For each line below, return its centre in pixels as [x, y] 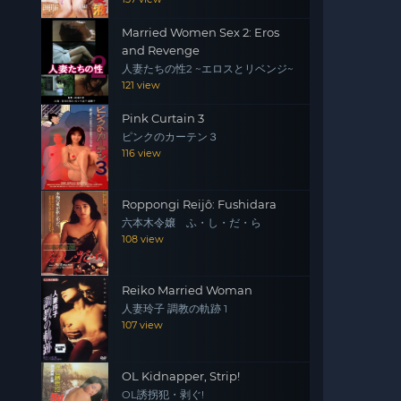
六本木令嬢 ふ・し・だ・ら [192, 223]
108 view [143, 239]
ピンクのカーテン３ [170, 137]
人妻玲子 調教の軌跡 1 [175, 309]
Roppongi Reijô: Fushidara [199, 204]
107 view [142, 325]
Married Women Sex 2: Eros [200, 32]
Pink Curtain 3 [163, 118]
